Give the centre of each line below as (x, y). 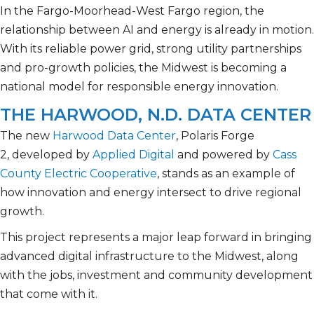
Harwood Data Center (114, 136)
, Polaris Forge (215, 136)
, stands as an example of (226, 174)
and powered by (224, 155)
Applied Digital (134, 155)
